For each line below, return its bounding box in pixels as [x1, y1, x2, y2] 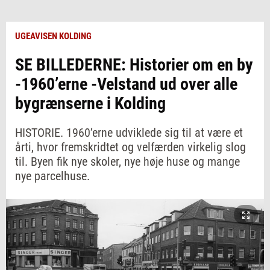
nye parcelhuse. [15, 169, 90, 183]
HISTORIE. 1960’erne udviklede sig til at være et [15, 125, 243, 140]
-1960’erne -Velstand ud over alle [15, 74, 237, 94]
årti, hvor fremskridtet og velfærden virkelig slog [15, 140, 246, 154]
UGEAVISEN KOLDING [15, 31, 92, 42]
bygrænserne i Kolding [15, 93, 166, 113]
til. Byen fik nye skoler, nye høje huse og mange [15, 154, 240, 169]
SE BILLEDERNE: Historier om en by [15, 55, 253, 75]
